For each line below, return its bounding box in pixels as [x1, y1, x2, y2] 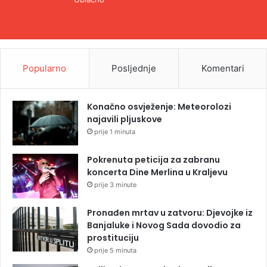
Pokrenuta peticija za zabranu [87, 153, 220, 166]
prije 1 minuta [94, 127, 135, 136]
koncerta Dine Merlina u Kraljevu [87, 166, 228, 178]
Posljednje [111, 62, 156, 74]
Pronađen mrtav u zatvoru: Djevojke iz [87, 206, 253, 219]
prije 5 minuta [94, 246, 136, 254]
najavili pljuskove [87, 113, 162, 125]
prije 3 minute [94, 180, 136, 189]
